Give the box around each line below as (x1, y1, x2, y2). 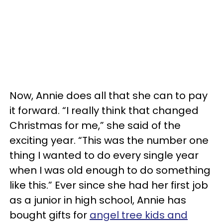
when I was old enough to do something (9, 163, 211, 177)
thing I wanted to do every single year (9, 148, 199, 162)
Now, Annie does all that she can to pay (9, 89, 208, 103)
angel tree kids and (90, 208, 188, 222)
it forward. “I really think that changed (9, 104, 199, 117)
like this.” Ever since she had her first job (9, 178, 208, 192)
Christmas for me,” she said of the (9, 118, 181, 132)
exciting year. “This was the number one (9, 133, 209, 147)
